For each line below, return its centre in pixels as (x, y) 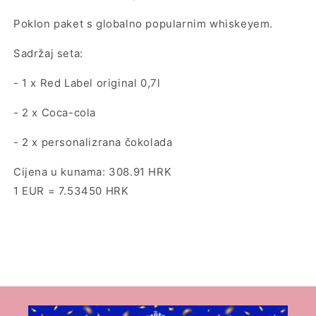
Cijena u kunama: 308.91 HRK (93, 172)
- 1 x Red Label (55, 83)
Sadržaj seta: (48, 54)
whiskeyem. (243, 24)
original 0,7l (128, 83)
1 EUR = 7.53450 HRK (71, 191)
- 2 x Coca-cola (55, 113)
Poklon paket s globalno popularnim (112, 24)
